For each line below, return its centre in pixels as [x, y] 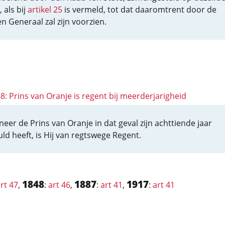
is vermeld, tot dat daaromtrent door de [139, 10]
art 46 [59, 185]
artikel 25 [45, 10]
